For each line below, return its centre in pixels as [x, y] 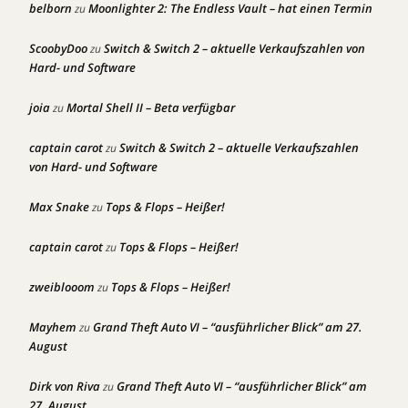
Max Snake [59, 207]
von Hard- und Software [93, 167]
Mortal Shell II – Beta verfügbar [151, 108]
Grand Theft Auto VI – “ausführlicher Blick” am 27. [228, 327]
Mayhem [53, 327]
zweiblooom [62, 287]
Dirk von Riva [65, 387]
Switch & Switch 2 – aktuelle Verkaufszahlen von [235, 49]
